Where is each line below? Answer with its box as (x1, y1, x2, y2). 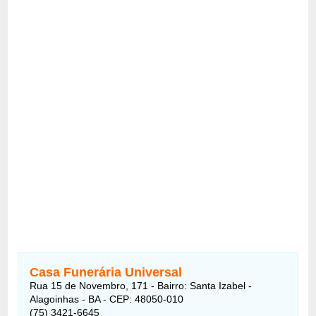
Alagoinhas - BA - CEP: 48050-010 (30, 293, 184, 305)
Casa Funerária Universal (30, 265, 183, 279)
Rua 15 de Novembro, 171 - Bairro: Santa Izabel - (30, 279, 253, 291)
